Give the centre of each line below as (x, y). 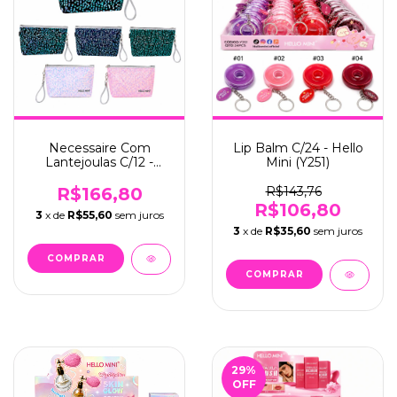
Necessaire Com (99, 148)
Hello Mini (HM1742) (99, 176)
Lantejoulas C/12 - (99, 162)
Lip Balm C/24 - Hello (298, 148)
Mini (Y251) (298, 162)
